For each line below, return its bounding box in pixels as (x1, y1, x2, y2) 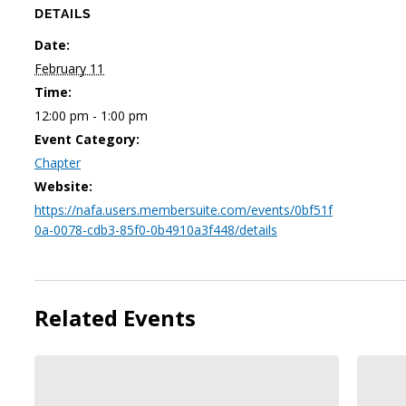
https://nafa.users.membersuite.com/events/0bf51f (34, 201, 333, 218)
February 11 (34, 60, 104, 77)
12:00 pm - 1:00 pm (34, 107, 148, 124)
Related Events (34, 303, 196, 333)
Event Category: (34, 130, 140, 148)
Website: (34, 178, 92, 195)
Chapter (34, 154, 81, 171)
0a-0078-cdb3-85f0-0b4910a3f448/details (34, 221, 277, 238)
